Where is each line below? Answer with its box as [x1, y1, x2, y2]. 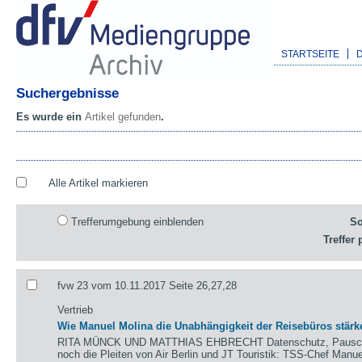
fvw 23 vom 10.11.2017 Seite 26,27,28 [57, 279, 238, 292]
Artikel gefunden [85, 111, 161, 123]
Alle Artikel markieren [48, 177, 148, 189]
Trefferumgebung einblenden [71, 215, 204, 228]
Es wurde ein [16, 111, 85, 123]
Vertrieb [57, 303, 94, 316]
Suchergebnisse [16, 85, 119, 101]
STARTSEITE [281, 48, 339, 59]
